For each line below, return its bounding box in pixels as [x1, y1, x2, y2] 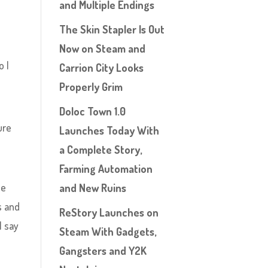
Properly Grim [59, 80, 123, 93]
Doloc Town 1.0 [59, 105, 126, 118]
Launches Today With [59, 124, 159, 137]
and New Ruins [59, 181, 126, 194]
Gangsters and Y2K [59, 244, 147, 257]
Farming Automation [59, 162, 153, 175]
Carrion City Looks [59, 61, 144, 74]
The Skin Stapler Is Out [59, 23, 165, 36]
